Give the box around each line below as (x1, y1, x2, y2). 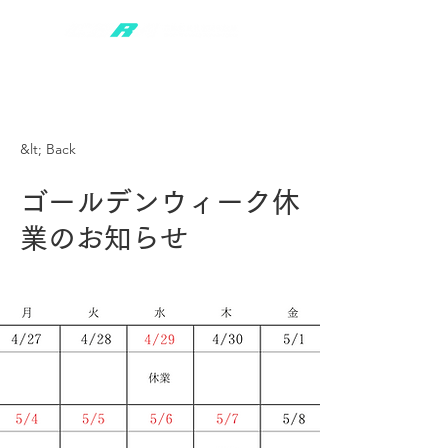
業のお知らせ (20, 224, 188, 252)
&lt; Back (20, 140, 76, 158)
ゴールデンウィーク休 (20, 188, 300, 216)
